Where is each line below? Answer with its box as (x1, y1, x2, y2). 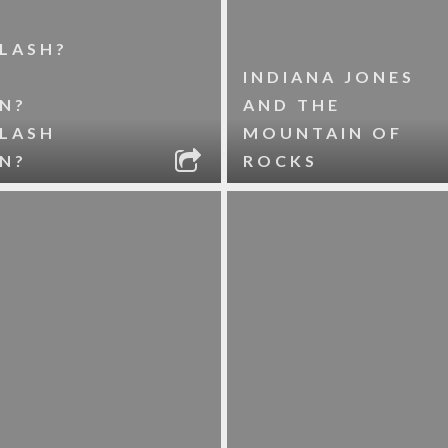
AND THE (243, 95, 342, 114)
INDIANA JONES (243, 67, 416, 86)
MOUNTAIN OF (243, 123, 404, 142)
